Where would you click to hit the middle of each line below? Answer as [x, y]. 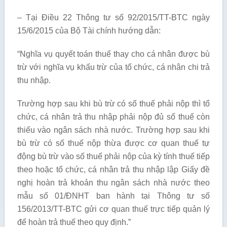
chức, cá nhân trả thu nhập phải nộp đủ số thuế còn [113, 117]
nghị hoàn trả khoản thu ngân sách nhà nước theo [113, 183]
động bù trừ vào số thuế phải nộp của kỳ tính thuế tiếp [113, 156]
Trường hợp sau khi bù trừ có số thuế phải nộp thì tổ [113, 104]
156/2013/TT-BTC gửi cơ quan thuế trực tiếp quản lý [113, 209]
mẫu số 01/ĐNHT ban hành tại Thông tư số [113, 196]
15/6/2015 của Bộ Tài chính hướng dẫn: [89, 31]
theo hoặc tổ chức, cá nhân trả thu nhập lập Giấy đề [113, 169]
